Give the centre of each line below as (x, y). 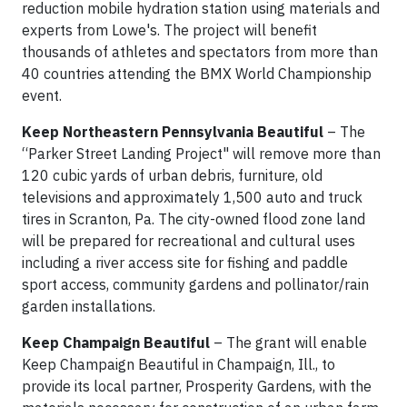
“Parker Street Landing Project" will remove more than (201, 154)
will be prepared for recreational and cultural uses (189, 241)
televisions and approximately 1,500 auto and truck (192, 197)
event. (42, 95)
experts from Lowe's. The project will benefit (169, 30)
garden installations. (89, 306)
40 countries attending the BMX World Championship (197, 74)
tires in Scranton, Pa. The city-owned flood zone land (194, 219)
